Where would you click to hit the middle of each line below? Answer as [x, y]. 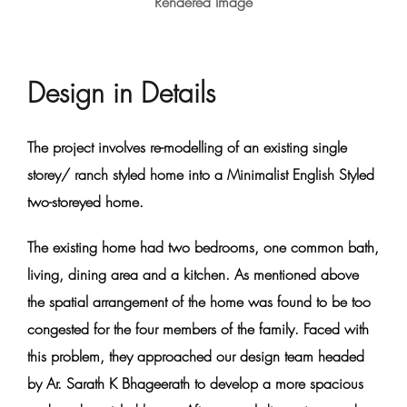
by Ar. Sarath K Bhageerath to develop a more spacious [195, 383]
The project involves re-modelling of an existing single [187, 147]
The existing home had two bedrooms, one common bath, [203, 247]
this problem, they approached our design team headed [196, 356]
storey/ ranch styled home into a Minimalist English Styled [201, 174]
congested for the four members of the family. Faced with [198, 329]
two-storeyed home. [85, 202]
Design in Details [121, 93]
